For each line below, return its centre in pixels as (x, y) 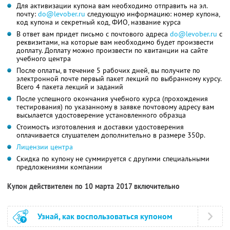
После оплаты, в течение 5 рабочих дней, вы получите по (108, 71)
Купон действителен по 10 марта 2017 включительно (93, 187)
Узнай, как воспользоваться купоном (105, 217)
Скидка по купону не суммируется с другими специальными (113, 159)
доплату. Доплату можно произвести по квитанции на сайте (112, 51)
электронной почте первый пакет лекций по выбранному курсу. (119, 79)
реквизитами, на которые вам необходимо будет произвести (115, 42)
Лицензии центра (45, 147)
